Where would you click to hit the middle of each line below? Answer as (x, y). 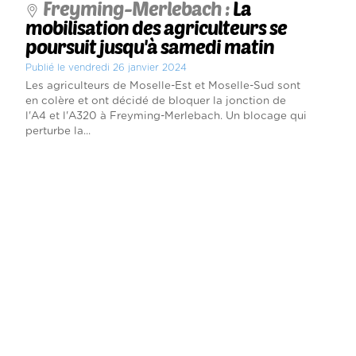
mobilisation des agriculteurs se (156, 28)
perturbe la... (58, 132)
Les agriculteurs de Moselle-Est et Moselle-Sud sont (163, 86)
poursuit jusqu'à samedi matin (149, 47)
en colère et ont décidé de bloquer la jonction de (155, 101)
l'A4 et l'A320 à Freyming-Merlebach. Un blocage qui (166, 116)
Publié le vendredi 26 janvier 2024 (106, 68)
